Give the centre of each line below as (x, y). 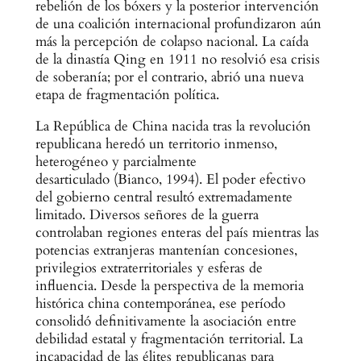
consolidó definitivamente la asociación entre (166, 321)
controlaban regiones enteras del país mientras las (177, 232)
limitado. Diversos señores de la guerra (147, 214)
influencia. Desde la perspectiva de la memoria (169, 285)
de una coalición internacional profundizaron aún (178, 23)
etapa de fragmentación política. (127, 94)
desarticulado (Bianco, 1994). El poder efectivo (170, 179)
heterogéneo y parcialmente (116, 161)
